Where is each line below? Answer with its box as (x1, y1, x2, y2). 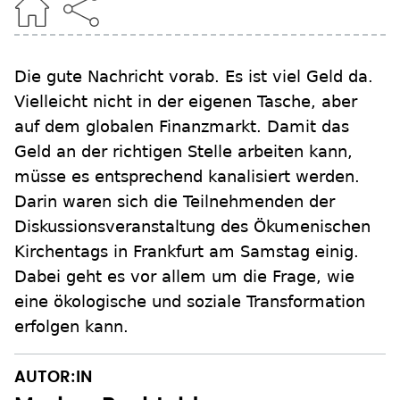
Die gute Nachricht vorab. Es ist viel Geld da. (14, 67, 373, 87)
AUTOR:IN (14, 370, 92, 387)
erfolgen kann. (14, 317, 129, 337)
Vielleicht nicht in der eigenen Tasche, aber (14, 92, 357, 112)
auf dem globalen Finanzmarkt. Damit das (14, 117, 349, 137)
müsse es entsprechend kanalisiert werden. (14, 167, 360, 187)
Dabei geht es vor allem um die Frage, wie (14, 267, 354, 287)
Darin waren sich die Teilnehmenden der (14, 192, 335, 212)
